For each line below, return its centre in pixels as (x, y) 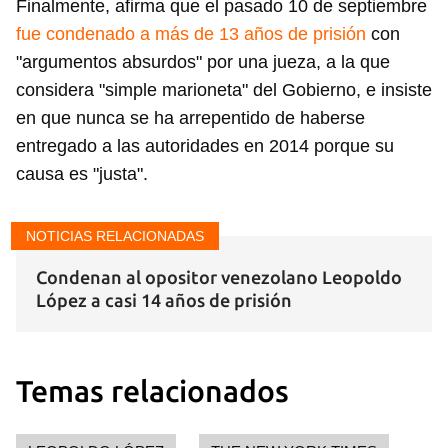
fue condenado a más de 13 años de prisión (191, 34)
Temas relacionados (152, 391)
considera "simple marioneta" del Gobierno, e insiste (224, 90)
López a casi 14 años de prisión (164, 300)
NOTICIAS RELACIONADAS (115, 236)
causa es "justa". (82, 174)
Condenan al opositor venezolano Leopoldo (219, 277)
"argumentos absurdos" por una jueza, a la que (203, 62)
